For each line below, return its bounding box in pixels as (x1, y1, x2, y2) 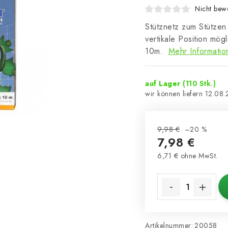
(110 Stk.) (183, 78, 216, 89)
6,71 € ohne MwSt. (157, 151, 218, 161)
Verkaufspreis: (157, 161, 210, 173)
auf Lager (145, 78, 183, 89)
